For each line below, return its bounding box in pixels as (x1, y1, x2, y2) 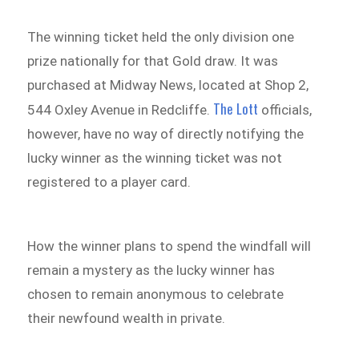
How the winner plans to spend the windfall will (27, 237, 312, 254)
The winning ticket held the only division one (27, 29, 295, 46)
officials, (258, 102, 313, 119)
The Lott (213, 99, 259, 119)
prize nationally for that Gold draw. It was (27, 53, 279, 70)
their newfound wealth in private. (27, 309, 226, 326)
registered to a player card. (27, 174, 195, 191)
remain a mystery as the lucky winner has (27, 261, 276, 278)
